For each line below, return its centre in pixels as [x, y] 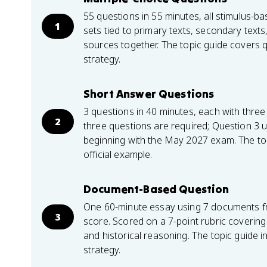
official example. [118, 154]
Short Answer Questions [149, 94]
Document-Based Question [156, 189]
